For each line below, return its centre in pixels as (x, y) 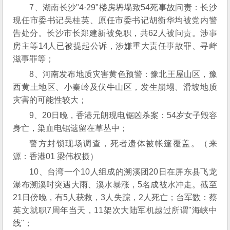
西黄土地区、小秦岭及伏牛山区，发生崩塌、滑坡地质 (115, 87)
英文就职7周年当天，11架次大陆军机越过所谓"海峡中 (115, 210)
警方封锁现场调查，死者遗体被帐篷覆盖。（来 (123, 143)
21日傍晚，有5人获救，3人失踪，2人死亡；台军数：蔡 (115, 197)
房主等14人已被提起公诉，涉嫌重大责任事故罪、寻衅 (115, 46)
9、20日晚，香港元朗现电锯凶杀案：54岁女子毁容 (123, 115)
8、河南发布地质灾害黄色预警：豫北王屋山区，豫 (123, 74)
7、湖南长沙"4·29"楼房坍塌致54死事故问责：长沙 (123, 7)
